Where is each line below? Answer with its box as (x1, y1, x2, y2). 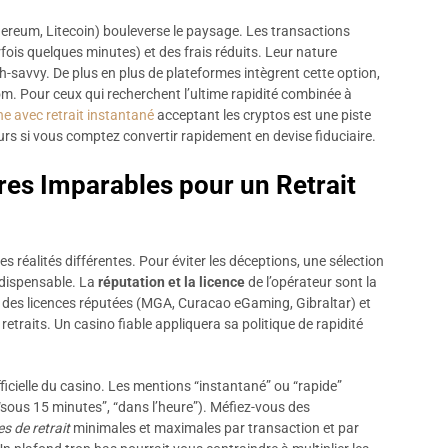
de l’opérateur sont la (245, 274, 377, 290)
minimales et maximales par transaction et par (70, 420, 359, 436)
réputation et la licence (98, 274, 245, 290)
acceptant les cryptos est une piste (154, 107, 371, 123)
